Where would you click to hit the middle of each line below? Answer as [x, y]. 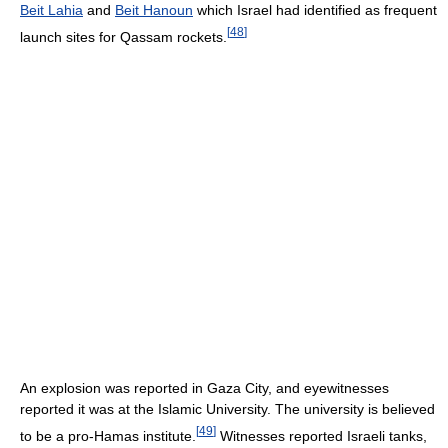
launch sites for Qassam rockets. [123, 36]
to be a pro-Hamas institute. [108, 435]
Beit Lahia [51, 10]
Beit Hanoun [154, 10]
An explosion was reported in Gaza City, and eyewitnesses [204, 387]
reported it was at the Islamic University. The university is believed [227, 408]
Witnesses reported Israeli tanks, [321, 435]
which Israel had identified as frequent [315, 10]
